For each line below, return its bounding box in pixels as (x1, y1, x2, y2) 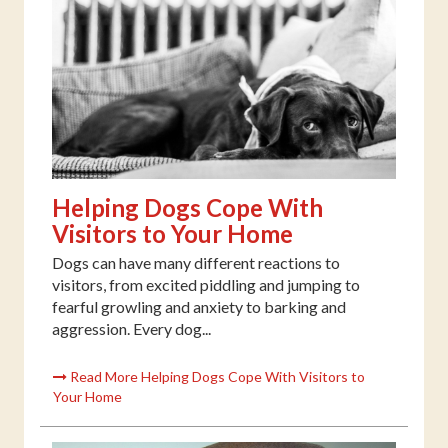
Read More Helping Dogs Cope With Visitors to (67, 367, 365, 385)
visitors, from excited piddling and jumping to (52, 274, 360, 294)
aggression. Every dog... (52, 318, 211, 338)
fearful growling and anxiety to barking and (52, 296, 346, 316)
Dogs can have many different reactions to (52, 252, 340, 272)
